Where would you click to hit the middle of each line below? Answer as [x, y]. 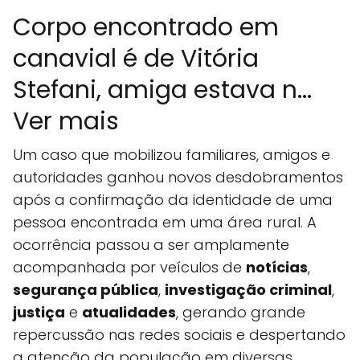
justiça [39, 312]
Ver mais [66, 121]
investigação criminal [248, 290]
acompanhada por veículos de [129, 267]
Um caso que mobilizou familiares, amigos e [172, 155]
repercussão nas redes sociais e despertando [179, 335]
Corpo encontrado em [146, 27]
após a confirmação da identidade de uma [173, 200]
